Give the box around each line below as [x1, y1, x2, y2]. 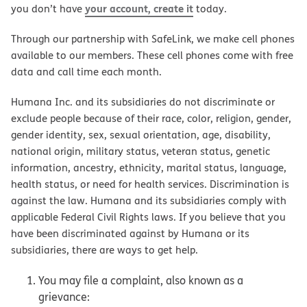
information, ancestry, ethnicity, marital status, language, [11, 160, 286, 175]
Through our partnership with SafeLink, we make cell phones [11, 32, 295, 47]
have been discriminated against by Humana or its [11, 226, 249, 241]
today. [193, 1, 227, 16]
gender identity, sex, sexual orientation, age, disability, [11, 127, 271, 143]
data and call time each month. [11, 64, 162, 79]
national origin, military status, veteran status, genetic [11, 144, 270, 159]
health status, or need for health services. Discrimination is [11, 177, 289, 192]
